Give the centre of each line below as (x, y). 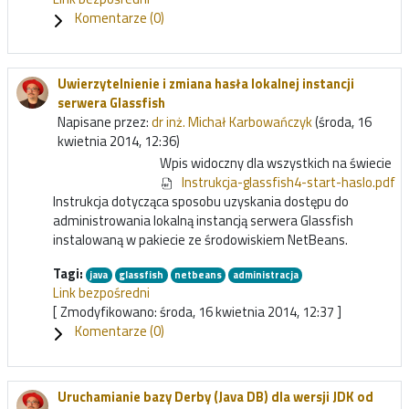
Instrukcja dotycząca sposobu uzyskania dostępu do (201, 201)
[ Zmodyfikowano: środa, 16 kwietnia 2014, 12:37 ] (197, 311)
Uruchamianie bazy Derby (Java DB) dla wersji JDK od (215, 396)
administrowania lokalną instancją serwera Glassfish (203, 220)
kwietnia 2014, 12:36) (119, 141)
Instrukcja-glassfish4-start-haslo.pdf (288, 182)
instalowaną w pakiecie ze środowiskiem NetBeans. (200, 239)
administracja (265, 274)
